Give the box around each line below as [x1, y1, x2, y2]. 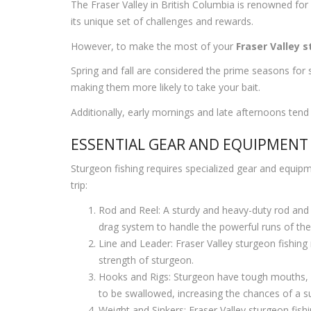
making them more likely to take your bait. [71, 81, 260, 94]
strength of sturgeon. [99, 253, 194, 267]
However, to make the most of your [71, 39, 236, 53]
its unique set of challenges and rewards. [71, 15, 253, 28]
